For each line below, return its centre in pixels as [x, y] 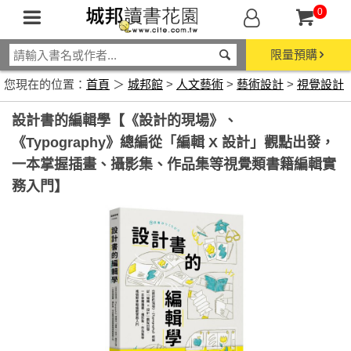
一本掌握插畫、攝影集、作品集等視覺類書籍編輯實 [174, 165]
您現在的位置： [45, 84]
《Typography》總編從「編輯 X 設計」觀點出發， [173, 143]
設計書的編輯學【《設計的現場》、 [125, 121]
